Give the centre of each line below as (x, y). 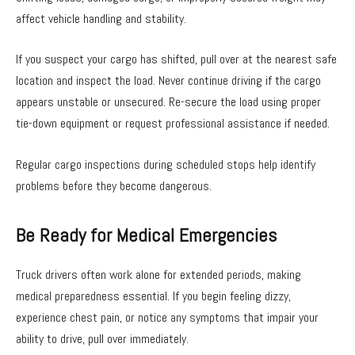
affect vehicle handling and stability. (101, 18)
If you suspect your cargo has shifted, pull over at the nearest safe (176, 59)
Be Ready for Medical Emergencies (146, 236)
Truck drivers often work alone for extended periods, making (158, 275)
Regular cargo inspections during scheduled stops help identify (166, 164)
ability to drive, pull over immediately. (102, 339)
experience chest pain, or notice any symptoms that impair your (167, 318)
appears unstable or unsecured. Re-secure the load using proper (168, 102)
